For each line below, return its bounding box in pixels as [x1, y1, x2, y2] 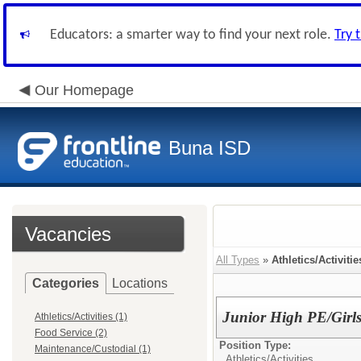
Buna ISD [168, 137, 251, 159]
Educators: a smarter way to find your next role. [50, 27, 334, 43]
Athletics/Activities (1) [35, 311, 127, 322]
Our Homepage [35, 82, 134, 98]
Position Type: [219, 339, 291, 351]
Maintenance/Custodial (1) [35, 343, 151, 355]
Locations [112, 276, 168, 290]
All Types [216, 254, 259, 266]
